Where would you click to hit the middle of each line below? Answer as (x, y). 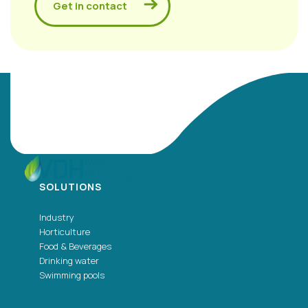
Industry (57, 218)
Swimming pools (72, 275)
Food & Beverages (75, 246)
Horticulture (65, 232)
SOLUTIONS (70, 187)
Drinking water (69, 261)
